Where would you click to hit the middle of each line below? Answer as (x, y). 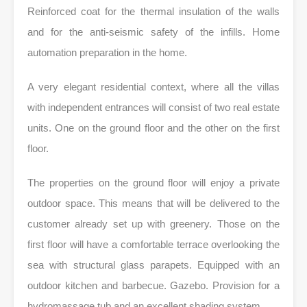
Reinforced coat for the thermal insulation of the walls (153, 11)
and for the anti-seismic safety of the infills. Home (153, 32)
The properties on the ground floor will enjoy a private (153, 182)
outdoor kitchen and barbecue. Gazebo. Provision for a (153, 285)
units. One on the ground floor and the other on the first (153, 127)
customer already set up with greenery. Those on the (153, 223)
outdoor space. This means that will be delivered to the (153, 203)
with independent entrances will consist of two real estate (153, 107)
